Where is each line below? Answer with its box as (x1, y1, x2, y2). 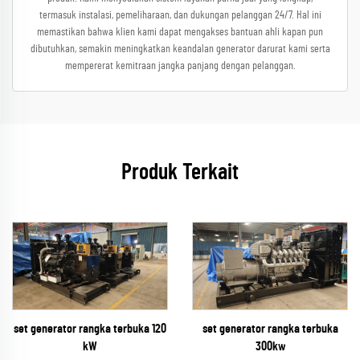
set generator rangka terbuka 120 (14, 322, 166, 336)
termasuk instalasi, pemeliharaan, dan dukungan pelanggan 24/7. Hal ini (39, 10, 321, 21)
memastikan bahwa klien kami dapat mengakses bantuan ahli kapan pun (37, 27, 323, 38)
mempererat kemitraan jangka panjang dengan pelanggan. (64, 60, 296, 72)
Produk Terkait (121, 162, 239, 184)
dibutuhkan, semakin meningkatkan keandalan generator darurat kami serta (30, 43, 330, 55)
